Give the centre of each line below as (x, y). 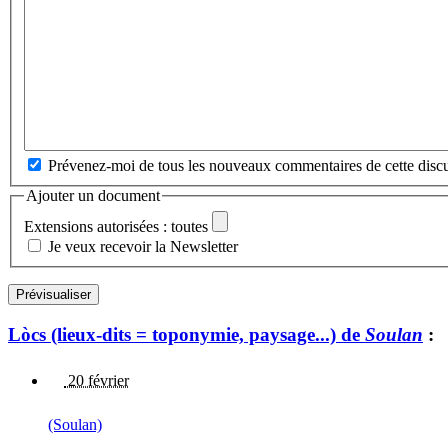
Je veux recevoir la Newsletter (143, 246)
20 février (96, 381)
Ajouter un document (93, 196)
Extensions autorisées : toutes (116, 226)
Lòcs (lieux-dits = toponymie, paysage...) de (186, 334)
